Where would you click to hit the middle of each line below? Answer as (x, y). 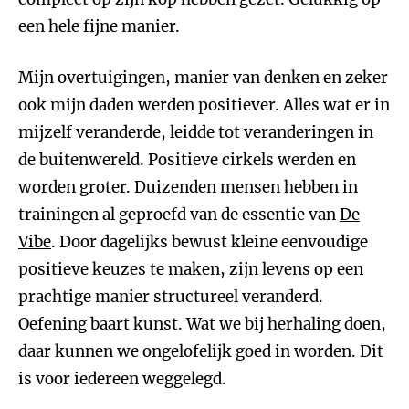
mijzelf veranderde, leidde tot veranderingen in (196, 132)
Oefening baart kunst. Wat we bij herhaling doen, (202, 324)
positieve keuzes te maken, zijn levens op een (191, 269)
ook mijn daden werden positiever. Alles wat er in (204, 105)
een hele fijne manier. (99, 26)
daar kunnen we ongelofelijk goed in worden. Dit (201, 351)
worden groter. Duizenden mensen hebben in (188, 187)
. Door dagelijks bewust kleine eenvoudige (210, 242)
